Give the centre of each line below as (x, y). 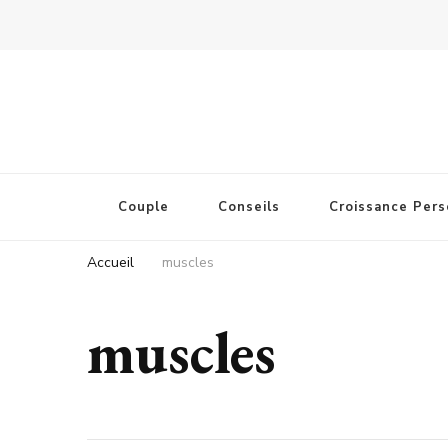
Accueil (110, 262)
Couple (143, 207)
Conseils (248, 207)
